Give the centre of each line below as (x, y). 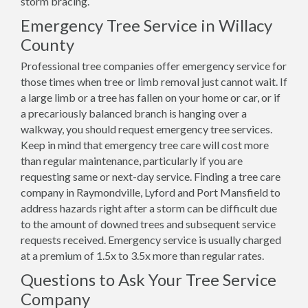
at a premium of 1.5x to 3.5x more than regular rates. (142, 255)
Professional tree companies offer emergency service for (154, 66)
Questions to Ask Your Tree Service (148, 279)
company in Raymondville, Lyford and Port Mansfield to (151, 192)
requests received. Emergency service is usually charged (151, 240)
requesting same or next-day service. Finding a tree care (151, 176)
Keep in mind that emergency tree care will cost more (145, 145)
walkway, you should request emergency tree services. (146, 129)
